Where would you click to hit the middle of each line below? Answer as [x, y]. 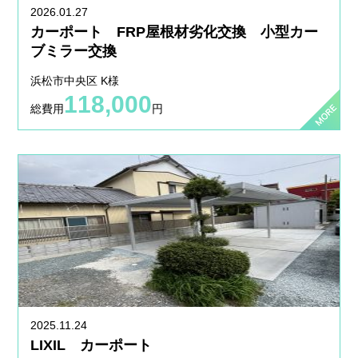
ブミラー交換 [74, 52]
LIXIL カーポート [106, 346]
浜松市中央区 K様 [75, 81]
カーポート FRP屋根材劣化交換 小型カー [175, 32]
